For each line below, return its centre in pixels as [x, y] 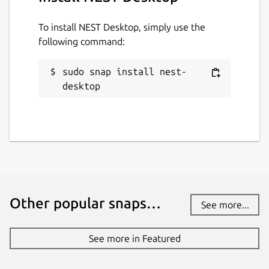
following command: [82, 42]
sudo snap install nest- [125, 72]
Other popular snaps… [85, 203]
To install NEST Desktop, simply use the [122, 27]
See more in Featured [134, 239]
